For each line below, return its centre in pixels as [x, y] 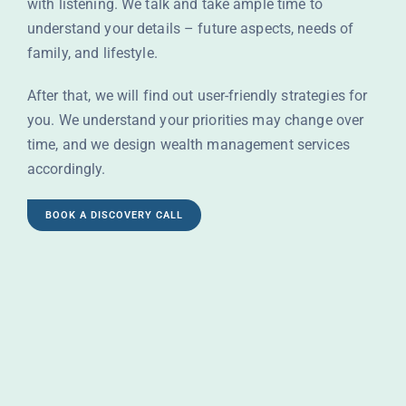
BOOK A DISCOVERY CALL [114, 215]
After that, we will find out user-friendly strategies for [197, 96]
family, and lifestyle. [92, 53]
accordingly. [66, 169]
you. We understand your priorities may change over [195, 120]
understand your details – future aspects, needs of [190, 29]
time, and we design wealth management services [188, 145]
